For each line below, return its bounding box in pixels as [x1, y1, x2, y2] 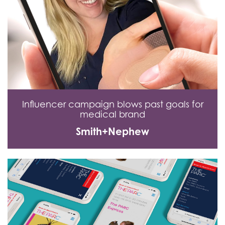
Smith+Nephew [76, 125, 149, 138]
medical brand [80, 109, 145, 120]
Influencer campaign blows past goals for [22, 99, 203, 110]
